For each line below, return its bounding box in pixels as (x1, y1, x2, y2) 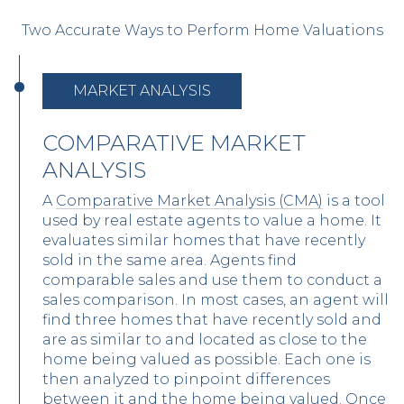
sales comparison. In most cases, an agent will (42, 291, 389, 309)
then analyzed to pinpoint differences (42, 371, 330, 389)
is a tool (323, 192, 385, 210)
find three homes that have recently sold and (42, 311, 381, 329)
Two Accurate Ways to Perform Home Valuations (21, 22, 383, 40)
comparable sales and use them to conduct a (42, 271, 382, 289)
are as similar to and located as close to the (42, 331, 367, 349)
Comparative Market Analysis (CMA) (56, 192, 323, 210)
